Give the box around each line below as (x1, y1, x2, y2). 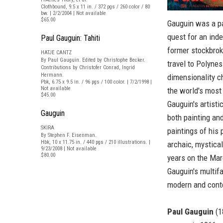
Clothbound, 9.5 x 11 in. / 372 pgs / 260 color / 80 (41, 3, 150, 10)
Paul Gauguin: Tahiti (41, 33, 100, 43)
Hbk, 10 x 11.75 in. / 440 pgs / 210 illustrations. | (41, 139, 150, 145)
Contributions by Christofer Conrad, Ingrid (41, 64, 135, 71)
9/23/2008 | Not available (41, 145, 97, 152)
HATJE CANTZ (41, 49, 72, 56)
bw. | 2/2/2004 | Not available (41, 10, 106, 16)
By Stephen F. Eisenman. (41, 132, 97, 138)
